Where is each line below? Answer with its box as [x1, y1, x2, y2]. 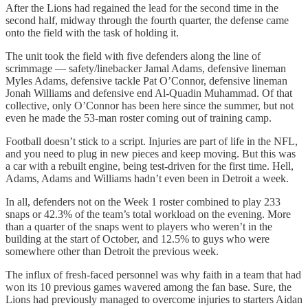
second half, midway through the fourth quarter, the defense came [5, 14, 289, 27]
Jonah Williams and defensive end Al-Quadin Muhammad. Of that [5, 87, 292, 100]
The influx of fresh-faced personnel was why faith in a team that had [5, 269, 301, 281]
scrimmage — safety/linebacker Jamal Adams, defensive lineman [5, 63, 286, 75]
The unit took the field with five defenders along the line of [5, 50, 261, 63]
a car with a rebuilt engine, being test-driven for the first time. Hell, [5, 160, 294, 173]
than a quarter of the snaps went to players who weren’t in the [5, 221, 272, 233]
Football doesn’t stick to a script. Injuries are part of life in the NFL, [5, 135, 298, 148]
